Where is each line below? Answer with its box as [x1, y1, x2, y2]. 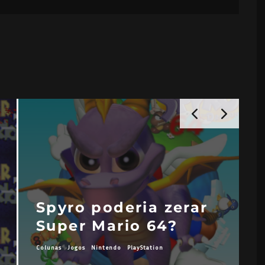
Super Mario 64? [35, 216, 177, 234]
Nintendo [91, 243, 121, 251]
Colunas [35, 243, 62, 251]
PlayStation [127, 243, 163, 251]
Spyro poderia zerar [35, 198, 208, 216]
